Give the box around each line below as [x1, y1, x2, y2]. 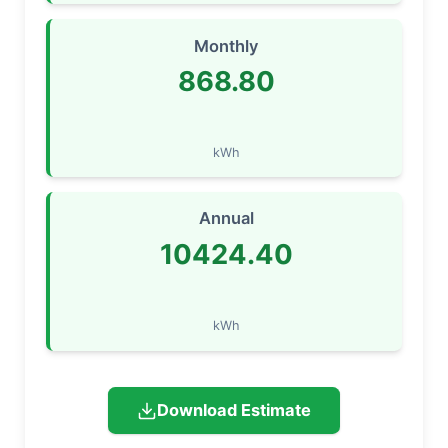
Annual [198, 208, 254, 229]
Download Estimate [157, 400, 311, 421]
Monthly [194, 35, 258, 56]
